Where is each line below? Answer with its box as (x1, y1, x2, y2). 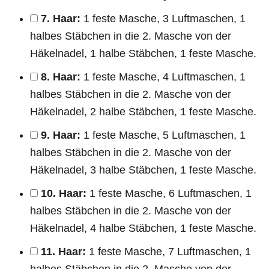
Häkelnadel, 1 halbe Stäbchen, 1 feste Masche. (30, 47, 256, 59)
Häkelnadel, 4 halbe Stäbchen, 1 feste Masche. (30, 222, 256, 234)
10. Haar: (41, 187, 86, 199)
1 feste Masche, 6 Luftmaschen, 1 (86, 187, 252, 199)
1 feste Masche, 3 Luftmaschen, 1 (80, 12, 246, 25)
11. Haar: (41, 245, 86, 258)
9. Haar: (41, 128, 80, 141)
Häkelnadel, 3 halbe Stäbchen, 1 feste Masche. (30, 163, 256, 176)
